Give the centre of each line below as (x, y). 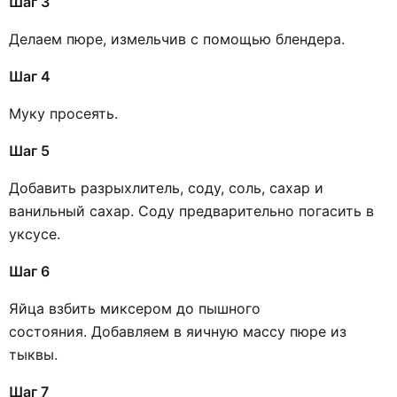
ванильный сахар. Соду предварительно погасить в (191, 210)
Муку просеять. (63, 113)
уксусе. (37, 234)
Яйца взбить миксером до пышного (135, 308)
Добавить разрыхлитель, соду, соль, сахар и (166, 187)
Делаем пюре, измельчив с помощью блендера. (177, 39)
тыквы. (33, 354)
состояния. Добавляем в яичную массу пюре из (178, 331)
